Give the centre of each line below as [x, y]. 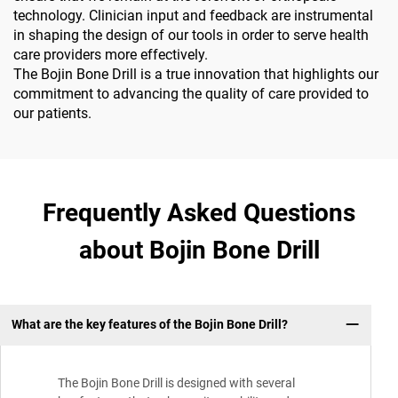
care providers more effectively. [111, 54]
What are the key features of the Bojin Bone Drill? [149, 325]
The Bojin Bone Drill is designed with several [176, 382]
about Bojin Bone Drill [199, 250]
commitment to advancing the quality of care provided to [191, 93]
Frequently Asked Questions [199, 212]
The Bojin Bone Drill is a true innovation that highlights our [196, 74]
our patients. [52, 113]
